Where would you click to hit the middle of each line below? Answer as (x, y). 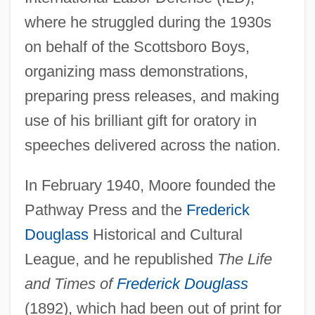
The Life (244, 259)
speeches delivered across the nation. (152, 145)
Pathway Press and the (105, 210)
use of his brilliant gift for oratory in (140, 120)
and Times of (70, 283)
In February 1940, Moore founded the (150, 185)
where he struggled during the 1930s (148, 22)
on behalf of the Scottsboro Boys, (137, 46)
